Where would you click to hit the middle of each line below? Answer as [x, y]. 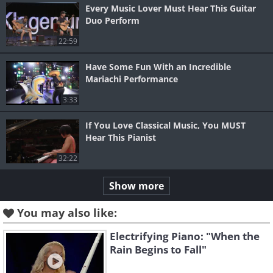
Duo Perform [112, 21]
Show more [136, 186]
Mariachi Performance [132, 79]
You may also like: [67, 213]
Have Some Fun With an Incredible [158, 67]
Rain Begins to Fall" [158, 250]
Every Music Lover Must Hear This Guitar [171, 9]
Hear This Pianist [121, 138]
